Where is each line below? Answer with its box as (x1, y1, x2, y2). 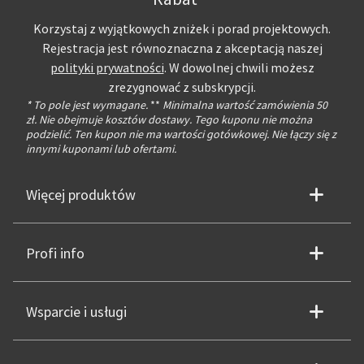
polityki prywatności (50, 60, 164, 76)
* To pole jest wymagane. (26, 97, 148, 112)
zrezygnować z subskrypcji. (108, 80, 256, 96)
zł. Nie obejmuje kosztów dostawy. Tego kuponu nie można (26, 112, 312, 127)
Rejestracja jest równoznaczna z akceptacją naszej (41, 41, 323, 57)
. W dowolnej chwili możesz (163, 60, 314, 76)
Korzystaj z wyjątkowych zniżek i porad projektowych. (33, 21, 331, 37)
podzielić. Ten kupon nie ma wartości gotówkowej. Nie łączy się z (26, 127, 336, 141)
